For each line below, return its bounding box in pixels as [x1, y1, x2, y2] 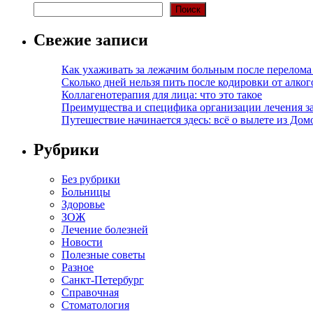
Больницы [61, 185, 110, 198]
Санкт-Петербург [61, 273, 144, 286]
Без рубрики [61, 173, 120, 185]
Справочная [61, 286, 119, 298]
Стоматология [61, 298, 129, 311]
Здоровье [61, 198, 105, 210]
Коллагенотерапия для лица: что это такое [61, 88, 262, 101]
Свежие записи [34, 30, 148, 49]
